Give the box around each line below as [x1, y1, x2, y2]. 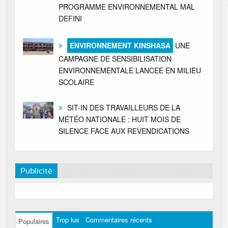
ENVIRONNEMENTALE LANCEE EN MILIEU [59, 65, 201, 76]
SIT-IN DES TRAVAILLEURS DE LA [65, 102, 180, 113]
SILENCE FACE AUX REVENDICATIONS [59, 126, 189, 136]
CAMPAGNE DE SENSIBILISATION [59, 53, 172, 64]
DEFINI [59, 13, 82, 24]
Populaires [18, 216, 49, 226]
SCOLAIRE [59, 77, 94, 88]
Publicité [20, 166, 52, 176]
